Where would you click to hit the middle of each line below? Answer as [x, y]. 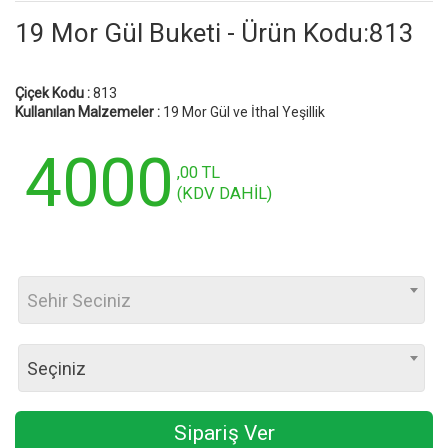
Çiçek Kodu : [52, 92]
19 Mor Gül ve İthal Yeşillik [242, 111]
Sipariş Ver [224, 432]
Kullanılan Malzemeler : [87, 111]
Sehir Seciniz [79, 300]
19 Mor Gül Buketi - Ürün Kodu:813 [214, 33]
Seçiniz [56, 368]
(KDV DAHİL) [224, 193]
